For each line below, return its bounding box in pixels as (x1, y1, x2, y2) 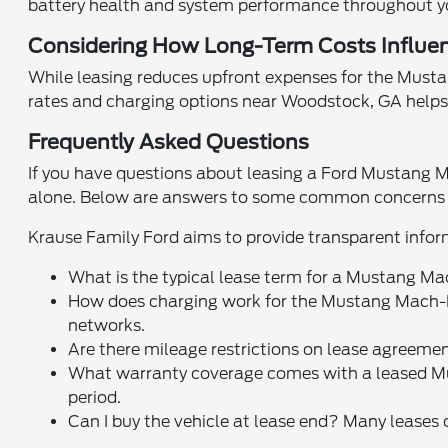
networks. (68, 315, 146, 335)
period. (68, 387, 122, 407)
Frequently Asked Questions (28, 129, 310, 154)
